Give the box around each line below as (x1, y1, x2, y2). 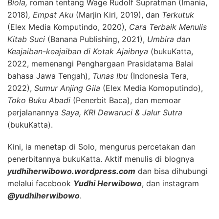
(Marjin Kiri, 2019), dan (76, 10, 159, 20)
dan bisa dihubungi (138, 166, 208, 176)
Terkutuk (159, 10, 194, 20)
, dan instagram (142, 178, 199, 189)
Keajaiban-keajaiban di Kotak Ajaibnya (7, 46, 151, 57)
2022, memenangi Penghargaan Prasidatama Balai (7, 59, 193, 69)
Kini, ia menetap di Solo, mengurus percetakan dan (7, 142, 196, 152)
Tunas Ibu (90, 71, 130, 81)
